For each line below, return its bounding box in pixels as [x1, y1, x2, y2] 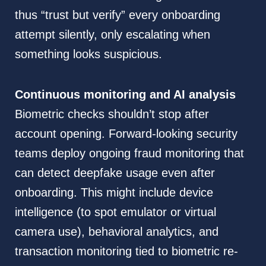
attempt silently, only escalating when [14, 28, 210, 42]
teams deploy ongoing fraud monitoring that [14, 147, 244, 160]
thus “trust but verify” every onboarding [14, 8, 220, 22]
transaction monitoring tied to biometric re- [14, 245, 238, 258]
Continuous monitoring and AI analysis [14, 88, 236, 102]
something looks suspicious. [14, 47, 162, 61]
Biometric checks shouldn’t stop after [14, 107, 209, 121]
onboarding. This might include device [14, 186, 213, 199]
